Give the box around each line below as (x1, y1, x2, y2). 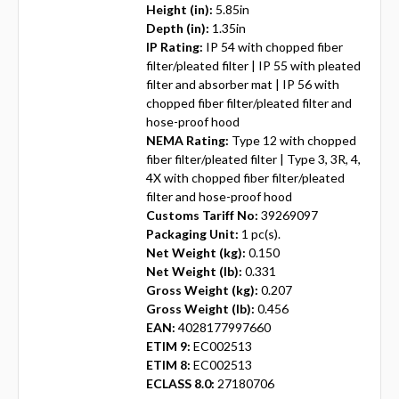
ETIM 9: (145, 338, 191, 354)
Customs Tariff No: (145, 208, 258, 224)
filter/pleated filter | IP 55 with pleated (145, 58, 361, 74)
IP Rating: (145, 39, 203, 55)
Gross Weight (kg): (145, 282, 258, 298)
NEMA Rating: (145, 133, 229, 149)
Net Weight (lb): (145, 264, 242, 280)
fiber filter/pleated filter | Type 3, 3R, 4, (145, 151, 361, 167)
